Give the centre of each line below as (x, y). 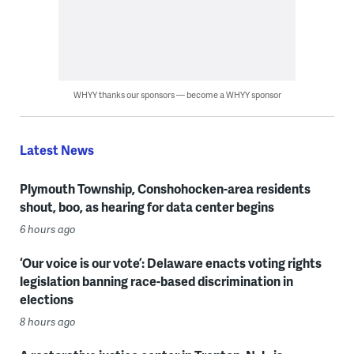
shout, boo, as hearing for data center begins (147, 207)
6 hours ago (47, 230)
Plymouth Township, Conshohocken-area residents (165, 189)
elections (46, 299)
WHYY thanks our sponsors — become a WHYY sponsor (177, 95)
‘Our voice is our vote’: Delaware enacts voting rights (170, 263)
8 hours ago (47, 322)
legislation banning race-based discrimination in (156, 281)
